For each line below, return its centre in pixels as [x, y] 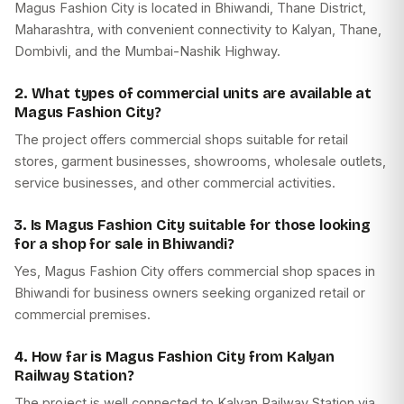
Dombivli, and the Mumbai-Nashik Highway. [147, 51]
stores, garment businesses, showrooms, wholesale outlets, [200, 161]
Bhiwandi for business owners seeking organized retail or [190, 293]
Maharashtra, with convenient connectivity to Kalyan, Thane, [198, 30]
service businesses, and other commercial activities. [175, 183]
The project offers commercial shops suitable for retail [181, 140]
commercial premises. [83, 315]
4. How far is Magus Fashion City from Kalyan [174, 357]
